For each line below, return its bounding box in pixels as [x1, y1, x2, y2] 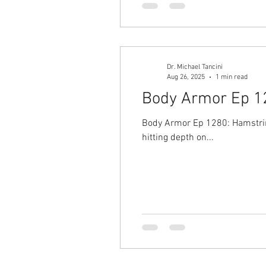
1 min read [216, 72, 248, 81]
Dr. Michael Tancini [167, 63, 223, 71]
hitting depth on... [142, 132, 214, 144]
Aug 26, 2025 [167, 72, 205, 81]
